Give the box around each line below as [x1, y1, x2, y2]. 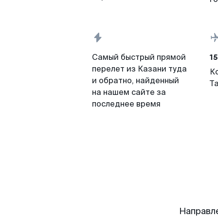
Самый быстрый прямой [92, 52, 186, 62]
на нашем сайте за [92, 87, 166, 97]
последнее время [92, 99, 161, 109]
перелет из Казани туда [92, 64, 187, 74]
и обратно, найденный [92, 75, 179, 86]
